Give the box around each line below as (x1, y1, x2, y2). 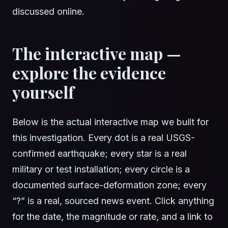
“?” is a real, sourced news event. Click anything (12, 195, 214, 207)
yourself (12, 81, 74, 103)
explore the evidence (12, 62, 166, 84)
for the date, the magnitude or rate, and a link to (12, 211, 213, 222)
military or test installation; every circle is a (12, 164, 190, 175)
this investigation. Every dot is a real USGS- (12, 132, 195, 144)
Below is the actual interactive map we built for (12, 117, 209, 128)
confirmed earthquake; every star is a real (12, 148, 187, 159)
